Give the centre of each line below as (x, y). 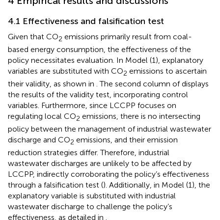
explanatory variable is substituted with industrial (92, 198)
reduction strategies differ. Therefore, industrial (89, 155)
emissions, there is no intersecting (140, 119)
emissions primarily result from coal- (127, 39)
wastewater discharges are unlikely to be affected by (100, 166)
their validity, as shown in (52, 86)
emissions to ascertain (167, 73)
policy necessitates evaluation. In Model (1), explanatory (106, 63)
